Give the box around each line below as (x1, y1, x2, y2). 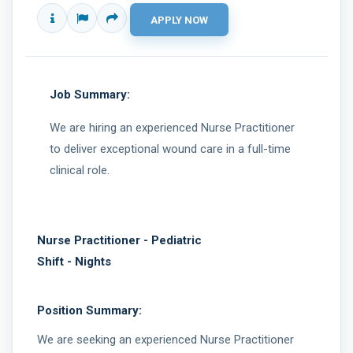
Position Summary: (37, 303, 142, 318)
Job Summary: (50, 87, 130, 102)
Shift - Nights (37, 255, 111, 269)
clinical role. (50, 163, 110, 177)
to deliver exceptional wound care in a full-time (50, 142, 291, 156)
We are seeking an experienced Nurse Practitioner (37, 333, 294, 347)
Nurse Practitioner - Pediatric (37, 233, 202, 247)
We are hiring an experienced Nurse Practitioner (50, 121, 295, 135)
